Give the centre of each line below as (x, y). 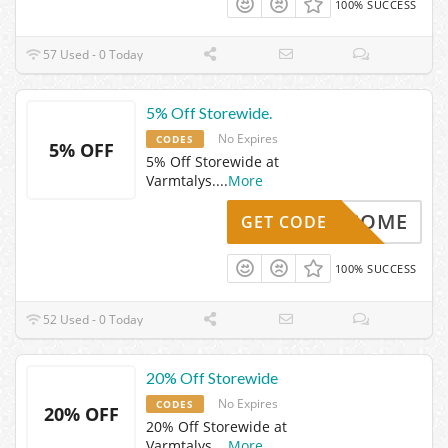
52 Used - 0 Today (92, 319)
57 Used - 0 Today (92, 55)
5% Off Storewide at (212, 162)
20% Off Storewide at (216, 426)
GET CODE (284, 222)
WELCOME (355, 222)
